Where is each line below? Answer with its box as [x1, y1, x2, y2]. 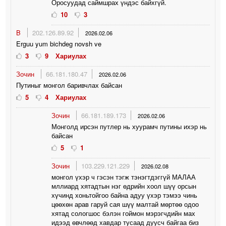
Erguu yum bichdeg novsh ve [16, 38, 102, 48]
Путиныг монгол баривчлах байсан [16, 80, 123, 90]
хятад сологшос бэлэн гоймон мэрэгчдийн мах [51, 208, 196, 218]
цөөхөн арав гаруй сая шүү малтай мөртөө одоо [51, 199, 199, 209]
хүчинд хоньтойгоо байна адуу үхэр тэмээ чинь [51, 190, 198, 200]
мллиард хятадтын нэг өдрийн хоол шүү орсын [51, 181, 197, 191]
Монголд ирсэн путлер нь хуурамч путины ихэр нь [51, 121, 207, 131]
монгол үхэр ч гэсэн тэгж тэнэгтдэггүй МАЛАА [51, 172, 196, 182]
